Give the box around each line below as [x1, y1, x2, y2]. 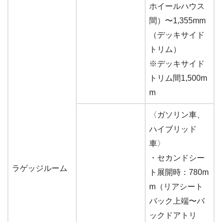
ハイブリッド [149, 124, 197, 133]
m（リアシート [149, 182, 203, 191]
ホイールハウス [149, 1, 205, 10]
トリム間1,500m [149, 73, 207, 82]
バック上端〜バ [149, 196, 205, 205]
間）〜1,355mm [149, 16, 206, 25]
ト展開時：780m [149, 167, 209, 176]
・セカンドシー [149, 153, 205, 162]
